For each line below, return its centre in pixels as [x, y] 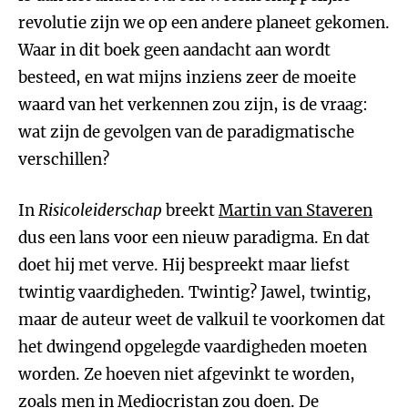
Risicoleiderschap [100, 210]
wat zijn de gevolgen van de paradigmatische [186, 132]
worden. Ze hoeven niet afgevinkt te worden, [187, 374]
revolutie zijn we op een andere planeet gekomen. [204, 23]
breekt [190, 210]
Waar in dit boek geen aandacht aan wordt [174, 50]
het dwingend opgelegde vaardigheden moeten [193, 347]
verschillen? [64, 159]
